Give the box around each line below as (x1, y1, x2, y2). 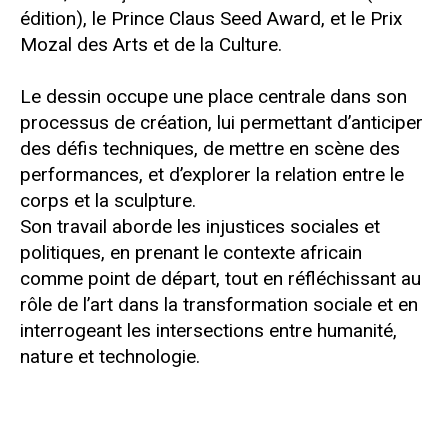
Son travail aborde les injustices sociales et (20, 215, 380, 239)
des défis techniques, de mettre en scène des (20, 137, 400, 161)
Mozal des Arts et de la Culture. (20, 33, 282, 57)
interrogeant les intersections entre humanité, (20, 319, 397, 343)
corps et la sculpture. (20, 189, 196, 213)
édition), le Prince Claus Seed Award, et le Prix (20, 7, 402, 31)
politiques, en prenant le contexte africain (20, 241, 362, 265)
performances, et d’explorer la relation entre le (20, 163, 404, 187)
